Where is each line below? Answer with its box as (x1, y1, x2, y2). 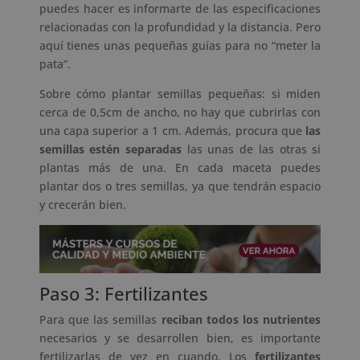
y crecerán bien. (39, 196, 126, 212)
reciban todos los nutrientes (161, 312, 321, 328)
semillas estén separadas (39, 141, 182, 157)
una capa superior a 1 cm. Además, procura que (39, 122, 306, 138)
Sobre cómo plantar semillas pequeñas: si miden (39, 85, 321, 101)
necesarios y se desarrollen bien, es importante (39, 330, 321, 346)
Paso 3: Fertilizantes (39, 281, 208, 306)
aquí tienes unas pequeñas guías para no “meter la (39, 37, 321, 53)
